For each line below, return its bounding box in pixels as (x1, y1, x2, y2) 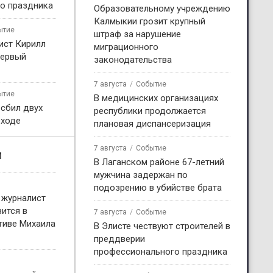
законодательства (94, 54, 172, 65)
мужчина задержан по (94, 169, 188, 180)
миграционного (94, 41, 158, 52)
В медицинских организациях (94, 92, 218, 104)
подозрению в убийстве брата (94, 182, 222, 193)
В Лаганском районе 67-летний (94, 156, 224, 168)
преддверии (94, 233, 145, 244)
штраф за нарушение (94, 28, 181, 40)
